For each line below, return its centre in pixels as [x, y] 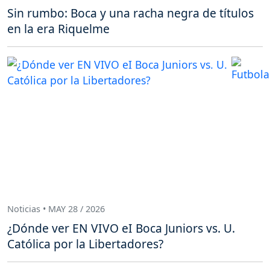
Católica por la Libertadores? [85, 243]
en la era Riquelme [58, 28]
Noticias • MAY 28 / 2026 [56, 209]
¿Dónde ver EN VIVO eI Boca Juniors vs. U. [121, 228]
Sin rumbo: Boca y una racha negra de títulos [130, 13]
